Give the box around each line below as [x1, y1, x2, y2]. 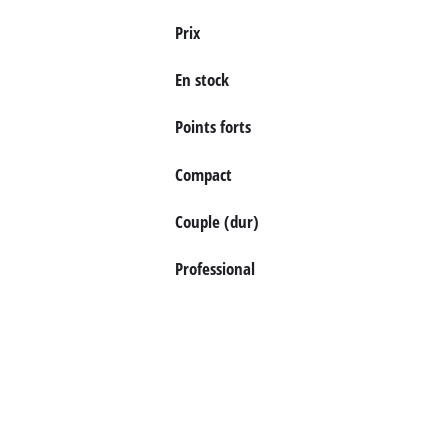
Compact [174, 162, 232, 186]
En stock [174, 68, 229, 92]
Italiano [60, 78, 94, 91]
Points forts [174, 115, 251, 139]
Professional [174, 256, 255, 280]
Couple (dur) [174, 209, 259, 233]
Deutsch [60, 38, 98, 51]
